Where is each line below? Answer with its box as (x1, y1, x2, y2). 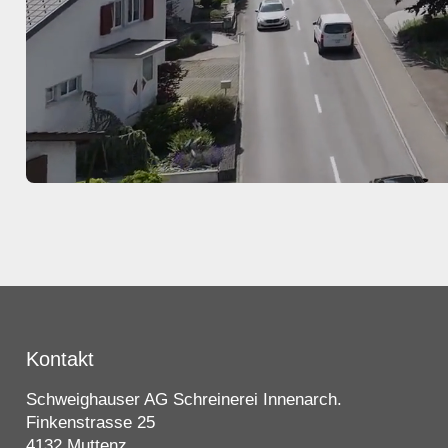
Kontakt (25, 348, 94, 370)
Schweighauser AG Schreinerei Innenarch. (25, 390, 342, 409)
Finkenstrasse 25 (25, 413, 155, 432)
